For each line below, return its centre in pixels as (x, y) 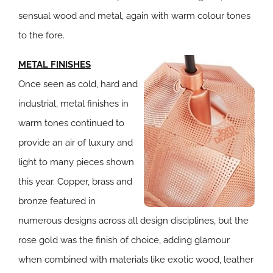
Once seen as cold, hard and (78, 84)
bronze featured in (57, 201)
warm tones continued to (71, 123)
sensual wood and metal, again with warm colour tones (134, 16)
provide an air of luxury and (76, 143)
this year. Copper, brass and (75, 182)
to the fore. (41, 35)
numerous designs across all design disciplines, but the (133, 221)
